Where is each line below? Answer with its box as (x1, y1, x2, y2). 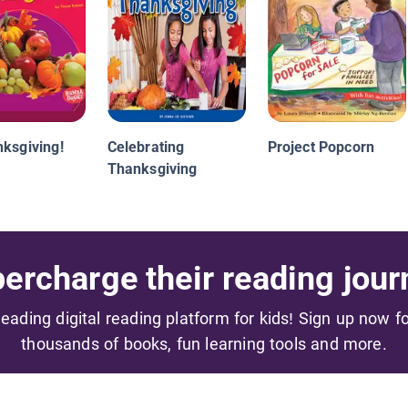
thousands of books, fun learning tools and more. (21, 334, 387, 354)
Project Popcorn (267, 138, 375, 157)
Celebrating (107, 138, 185, 157)
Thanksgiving (107, 160, 198, 178)
